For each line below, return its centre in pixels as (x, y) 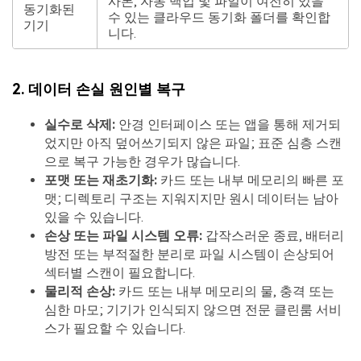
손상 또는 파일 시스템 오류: (123, 235)
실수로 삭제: (80, 124)
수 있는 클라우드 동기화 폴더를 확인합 (219, 18)
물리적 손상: (80, 291)
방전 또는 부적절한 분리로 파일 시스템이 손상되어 (189, 254)
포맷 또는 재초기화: (101, 180)
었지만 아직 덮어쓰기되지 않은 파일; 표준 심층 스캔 (193, 143)
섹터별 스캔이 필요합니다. (120, 272)
